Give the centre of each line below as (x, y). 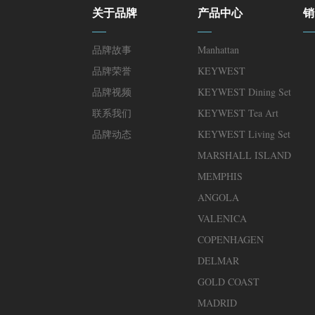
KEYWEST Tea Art (238, 113)
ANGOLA (218, 198)
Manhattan (218, 50)
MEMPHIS (220, 176)
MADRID (217, 303)
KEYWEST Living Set (244, 134)
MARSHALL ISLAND (244, 155)
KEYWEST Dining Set (244, 92)
